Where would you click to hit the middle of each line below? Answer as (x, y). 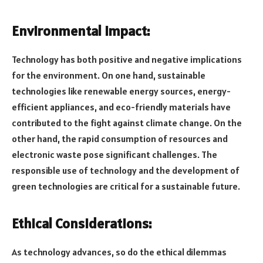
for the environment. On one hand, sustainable (109, 75)
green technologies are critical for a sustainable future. (126, 186)
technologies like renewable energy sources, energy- (121, 91)
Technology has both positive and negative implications (127, 59)
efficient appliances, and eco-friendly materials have (121, 107)
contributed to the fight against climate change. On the (127, 122)
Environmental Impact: (81, 31)
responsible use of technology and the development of (126, 170)
